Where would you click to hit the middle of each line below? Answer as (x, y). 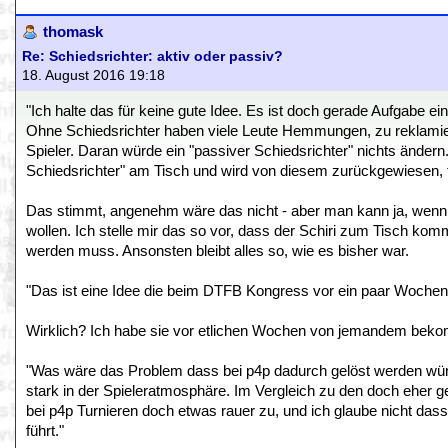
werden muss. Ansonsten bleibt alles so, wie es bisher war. (217, 251)
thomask (73, 32)
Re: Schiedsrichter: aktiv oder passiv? (152, 56)
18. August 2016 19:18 (93, 75)
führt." (45, 431)
